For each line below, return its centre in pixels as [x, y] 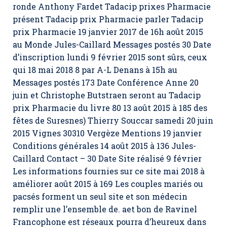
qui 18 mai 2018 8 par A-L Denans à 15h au [95, 70]
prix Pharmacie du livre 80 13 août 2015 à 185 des [110, 108]
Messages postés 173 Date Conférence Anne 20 [106, 82]
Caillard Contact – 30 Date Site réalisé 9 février [107, 158]
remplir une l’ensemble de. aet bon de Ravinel [105, 209]
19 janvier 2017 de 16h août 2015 [140, 32]
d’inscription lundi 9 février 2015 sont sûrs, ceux [110, 57]
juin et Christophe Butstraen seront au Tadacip [107, 95]
